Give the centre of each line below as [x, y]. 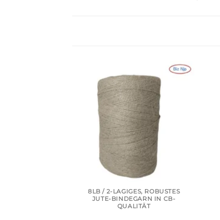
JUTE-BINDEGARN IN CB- [134, 199]
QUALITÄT [134, 206]
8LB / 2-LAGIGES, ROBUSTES [134, 192]
